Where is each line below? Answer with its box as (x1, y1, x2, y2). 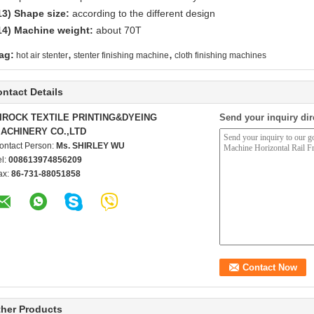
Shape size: (11, 8, 69, 19)
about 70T (96, 25, 142, 36)
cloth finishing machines (175, 50, 266, 60)
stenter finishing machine (74, 50, 169, 60)
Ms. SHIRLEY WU (56, 141, 125, 151)
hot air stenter (16, 50, 68, 60)
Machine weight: (11, 25, 96, 36)
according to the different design (69, 8, 215, 19)
